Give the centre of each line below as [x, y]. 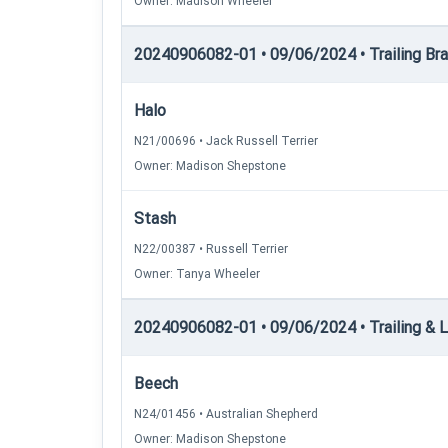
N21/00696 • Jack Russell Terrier [226, 141]
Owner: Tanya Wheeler [197, 274]
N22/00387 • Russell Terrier [211, 249]
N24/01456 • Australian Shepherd [226, 414]
